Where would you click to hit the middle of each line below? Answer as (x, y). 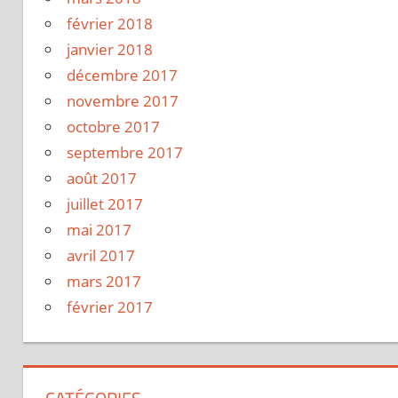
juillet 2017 (105, 203)
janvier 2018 (110, 49)
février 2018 (110, 23)
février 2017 (110, 306)
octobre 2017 (113, 126)
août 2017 (102, 178)
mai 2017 (99, 229)
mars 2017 (104, 281)
